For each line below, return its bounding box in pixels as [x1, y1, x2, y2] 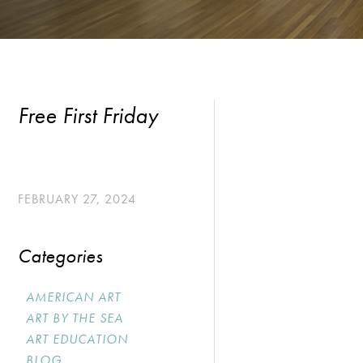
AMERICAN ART [26, 288, 121, 305]
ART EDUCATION [26, 331, 128, 348]
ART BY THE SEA [26, 310, 123, 327]
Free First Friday [18, 101, 158, 130]
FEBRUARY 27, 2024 [18, 190, 136, 207]
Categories [18, 243, 102, 268]
